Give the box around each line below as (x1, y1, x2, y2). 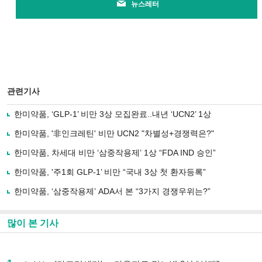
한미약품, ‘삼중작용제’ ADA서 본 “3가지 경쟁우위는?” (14, 187, 211, 196)
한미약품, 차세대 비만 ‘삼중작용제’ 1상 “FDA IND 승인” (14, 148, 216, 157)
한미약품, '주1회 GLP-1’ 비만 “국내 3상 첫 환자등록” (14, 167, 206, 177)
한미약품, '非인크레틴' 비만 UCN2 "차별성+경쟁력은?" (14, 129, 214, 138)
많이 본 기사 (7, 218, 58, 228)
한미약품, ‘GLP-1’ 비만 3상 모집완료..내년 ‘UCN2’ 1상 (14, 109, 211, 119)
